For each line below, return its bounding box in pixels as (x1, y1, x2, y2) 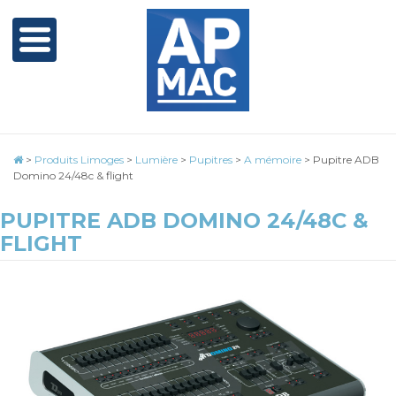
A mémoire (244, 153, 301, 166)
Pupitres (189, 153, 232, 166)
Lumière (135, 153, 178, 166)
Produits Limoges (34, 153, 124, 166)
